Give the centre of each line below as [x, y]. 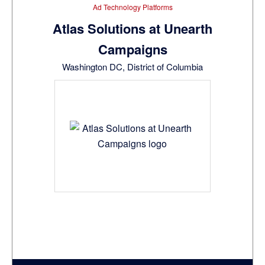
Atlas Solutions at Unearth [132, 29]
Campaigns [132, 49]
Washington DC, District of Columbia [132, 67]
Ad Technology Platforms [132, 7]
